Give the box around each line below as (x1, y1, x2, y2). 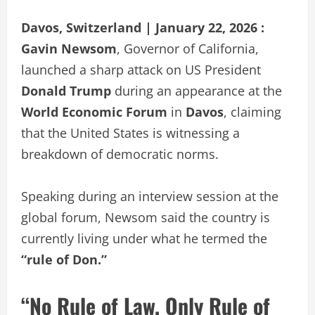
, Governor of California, (117, 39, 259, 57)
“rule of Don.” (21, 250, 107, 268)
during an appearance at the (111, 82, 282, 99)
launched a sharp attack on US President (21, 60, 261, 78)
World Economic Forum (21, 103, 167, 120)
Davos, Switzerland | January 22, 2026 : (21, 18, 264, 36)
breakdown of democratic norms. (21, 145, 219, 162)
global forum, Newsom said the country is (21, 208, 270, 226)
